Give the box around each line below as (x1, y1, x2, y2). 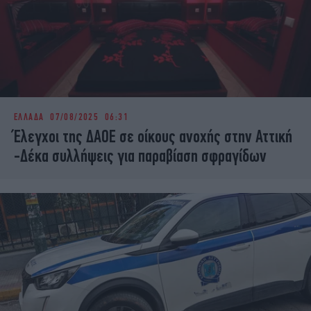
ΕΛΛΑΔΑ (14, 111, 44, 123)
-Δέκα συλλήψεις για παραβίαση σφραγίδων (14, 146, 267, 166)
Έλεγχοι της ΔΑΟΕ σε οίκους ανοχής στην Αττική (14, 126, 292, 146)
